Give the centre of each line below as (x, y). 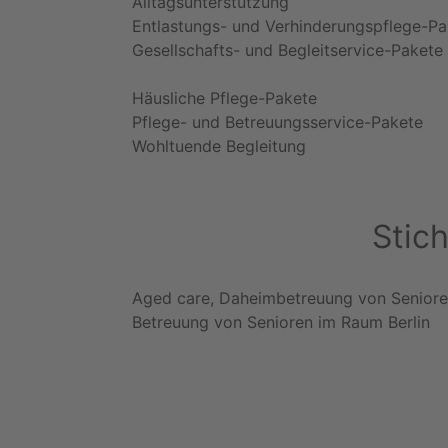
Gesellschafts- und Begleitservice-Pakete (287, 49)
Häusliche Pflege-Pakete (224, 97)
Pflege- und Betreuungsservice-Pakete (277, 121)
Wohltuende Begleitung (219, 145)
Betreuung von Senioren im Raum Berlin (281, 321)
